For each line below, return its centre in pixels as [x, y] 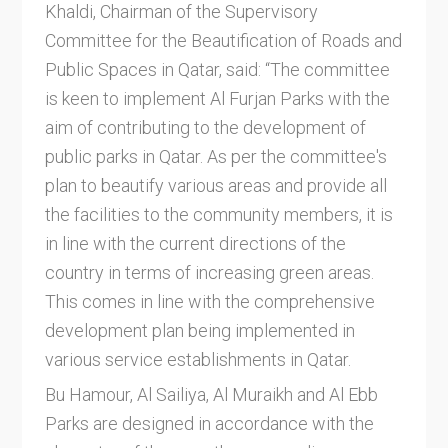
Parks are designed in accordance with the [209, 423]
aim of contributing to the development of [205, 128]
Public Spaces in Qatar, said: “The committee [217, 70]
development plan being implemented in [199, 331]
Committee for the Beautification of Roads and [223, 41]
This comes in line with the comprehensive [209, 302]
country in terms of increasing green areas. [209, 273]
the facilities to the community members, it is [218, 215]
